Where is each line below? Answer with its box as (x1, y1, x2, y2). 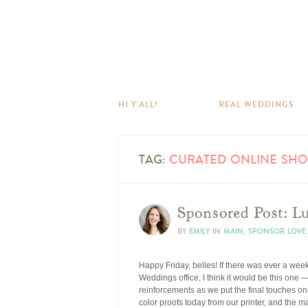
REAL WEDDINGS (219, 98, 294, 111)
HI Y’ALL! (118, 98, 158, 111)
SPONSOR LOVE (248, 226, 306, 236)
